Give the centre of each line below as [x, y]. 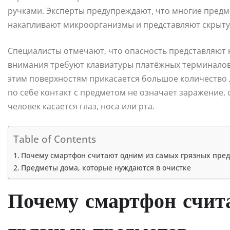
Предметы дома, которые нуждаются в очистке [106, 168]
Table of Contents [55, 139]
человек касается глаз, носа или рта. [81, 107]
